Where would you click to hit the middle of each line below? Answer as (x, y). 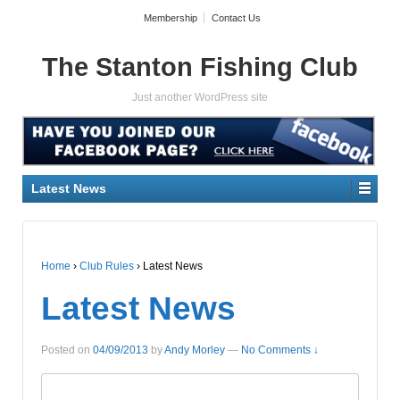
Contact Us (236, 18)
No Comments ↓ (280, 350)
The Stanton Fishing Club (200, 67)
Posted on (67, 350)
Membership (170, 18)
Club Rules (107, 267)
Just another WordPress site (200, 97)
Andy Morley (195, 350)
